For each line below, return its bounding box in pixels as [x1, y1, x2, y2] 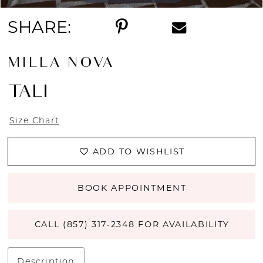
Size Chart [9, 114, 60, 126]
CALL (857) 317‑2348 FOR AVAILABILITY [34, 218, 230, 230]
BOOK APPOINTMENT [77, 182, 187, 193]
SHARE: [8, 16, 72, 37]
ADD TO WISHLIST [92, 146, 185, 157]
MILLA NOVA [8, 56, 115, 73]
